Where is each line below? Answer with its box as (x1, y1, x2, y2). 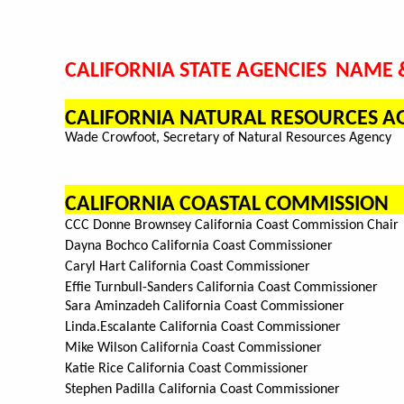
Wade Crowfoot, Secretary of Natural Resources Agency (65, 131, 391, 146)
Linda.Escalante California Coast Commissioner (65, 320, 344, 335)
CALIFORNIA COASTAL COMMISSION (65, 194, 389, 216)
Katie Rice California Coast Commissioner (65, 362, 308, 377)
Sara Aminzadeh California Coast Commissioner (65, 299, 344, 315)
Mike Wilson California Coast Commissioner (65, 341, 322, 356)
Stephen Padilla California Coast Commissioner (65, 382, 340, 398)
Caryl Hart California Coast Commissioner (65, 260, 310, 275)
